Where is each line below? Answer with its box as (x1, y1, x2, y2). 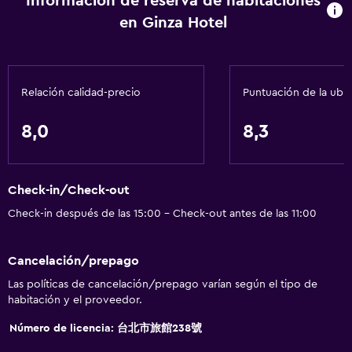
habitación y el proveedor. (8, 294, 142, 306)
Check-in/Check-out (8, 184, 130, 197)
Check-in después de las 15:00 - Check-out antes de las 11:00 (8, 208, 317, 220)
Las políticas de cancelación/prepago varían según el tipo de (8, 278, 317, 290)
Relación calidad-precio (21, 87, 141, 98)
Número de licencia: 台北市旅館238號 (9, 322, 202, 334)
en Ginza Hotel (119, 15, 228, 31)
